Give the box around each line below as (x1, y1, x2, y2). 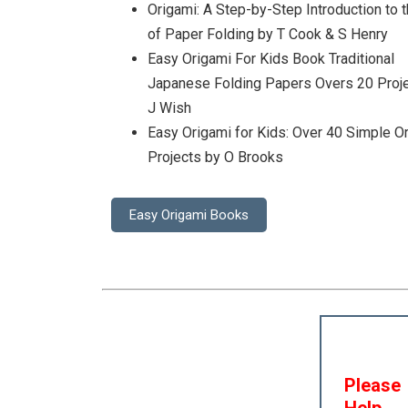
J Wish (148, 98, 191, 117)
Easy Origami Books (129, 206, 249, 223)
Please (344, 373, 402, 396)
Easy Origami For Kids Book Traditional (148, 49, 394, 67)
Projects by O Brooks (148, 148, 283, 166)
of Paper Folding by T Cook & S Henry (148, 25, 388, 43)
